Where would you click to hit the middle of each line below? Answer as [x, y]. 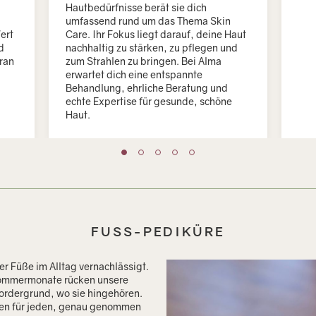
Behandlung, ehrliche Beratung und [147, 87]
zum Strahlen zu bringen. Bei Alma [144, 61]
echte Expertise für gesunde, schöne [149, 101]
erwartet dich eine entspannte [134, 74]
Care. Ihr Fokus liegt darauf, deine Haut [156, 34]
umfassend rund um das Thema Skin [148, 20]
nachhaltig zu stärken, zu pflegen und [152, 47]
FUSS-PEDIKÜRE [153, 231]
